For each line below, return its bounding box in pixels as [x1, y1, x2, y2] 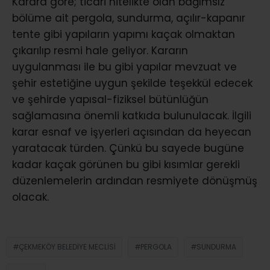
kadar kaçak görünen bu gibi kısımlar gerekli [12, 157, 240, 172]
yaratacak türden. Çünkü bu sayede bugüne [12, 140, 244, 155]
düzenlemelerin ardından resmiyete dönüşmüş [12, 173, 257, 188]
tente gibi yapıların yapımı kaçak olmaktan [12, 27, 235, 42]
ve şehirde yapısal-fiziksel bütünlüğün [12, 92, 209, 107]
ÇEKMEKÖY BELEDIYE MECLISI [19, 241, 116, 252]
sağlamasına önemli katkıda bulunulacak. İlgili [12, 108, 251, 123]
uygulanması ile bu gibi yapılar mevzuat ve [12, 59, 237, 74]
